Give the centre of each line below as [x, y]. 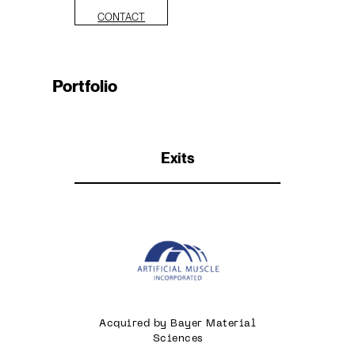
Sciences [177, 339]
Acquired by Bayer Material [177, 324]
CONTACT [122, 17]
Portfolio [84, 86]
